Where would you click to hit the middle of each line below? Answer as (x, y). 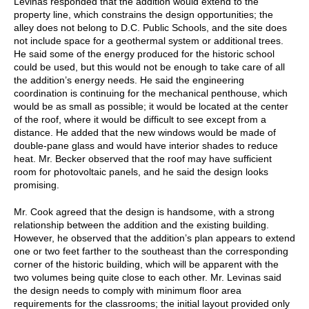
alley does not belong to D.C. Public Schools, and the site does (150, 27)
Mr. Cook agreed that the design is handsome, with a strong (144, 211)
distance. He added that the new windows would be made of (145, 132)
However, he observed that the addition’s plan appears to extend (154, 238)
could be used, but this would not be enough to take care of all (149, 67)
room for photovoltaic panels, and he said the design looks (141, 171)
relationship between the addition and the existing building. (141, 225)
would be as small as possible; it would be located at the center (151, 106)
